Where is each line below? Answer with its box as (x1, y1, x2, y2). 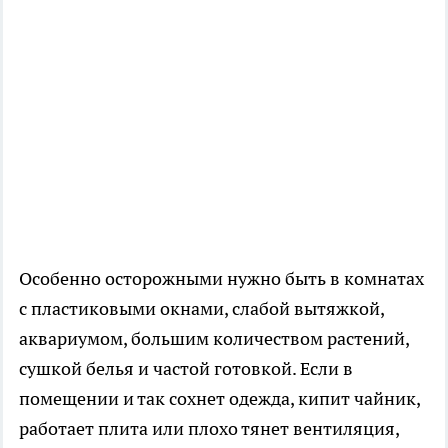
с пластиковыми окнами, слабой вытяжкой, (19, 297, 384, 321)
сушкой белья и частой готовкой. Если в (19, 357, 353, 381)
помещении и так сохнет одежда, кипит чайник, (19, 387, 420, 411)
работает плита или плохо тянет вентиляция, (19, 417, 399, 441)
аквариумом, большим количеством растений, (19, 327, 409, 351)
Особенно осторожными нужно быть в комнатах (19, 267, 424, 291)
